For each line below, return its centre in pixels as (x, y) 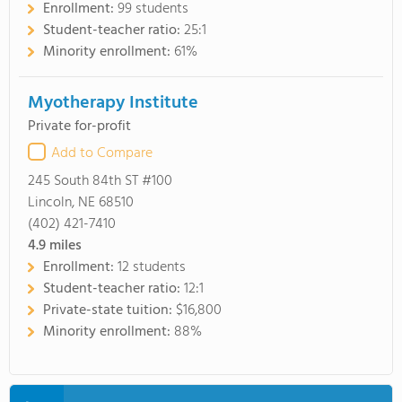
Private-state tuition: (109, 310)
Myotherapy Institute (113, 103)
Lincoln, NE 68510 (81, 203)
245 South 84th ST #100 (100, 181)
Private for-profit (79, 127)
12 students (152, 267)
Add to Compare (102, 153)
